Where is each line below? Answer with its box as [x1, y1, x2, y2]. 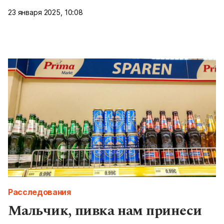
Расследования [8, 186, 71, 197]
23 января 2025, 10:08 [8, 7, 83, 16]
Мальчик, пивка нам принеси [8, 199, 202, 221]
